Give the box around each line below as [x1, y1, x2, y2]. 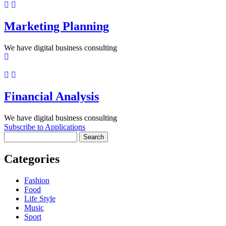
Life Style [24, 194, 55, 203]
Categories [4, 152, 60, 165]
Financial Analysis [4, 90, 99, 103]
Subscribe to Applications [4, 123, 85, 132]
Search [4, 132, 26, 141]
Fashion [24, 176, 49, 185]
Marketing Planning [4, 20, 109, 33]
